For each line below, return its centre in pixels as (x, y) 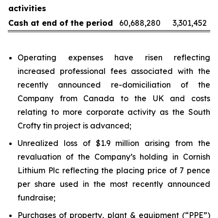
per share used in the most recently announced (114, 184)
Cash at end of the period (61, 23)
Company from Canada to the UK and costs (114, 98)
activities (27, 8)
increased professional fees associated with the (114, 71)
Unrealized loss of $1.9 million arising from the (114, 143)
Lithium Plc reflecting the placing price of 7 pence (114, 170)
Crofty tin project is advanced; (74, 126)
